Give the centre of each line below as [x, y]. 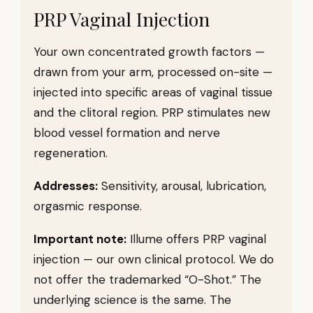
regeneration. [71, 153]
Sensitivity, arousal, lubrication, [182, 186]
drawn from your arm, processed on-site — [153, 72]
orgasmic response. [88, 206]
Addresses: [66, 186]
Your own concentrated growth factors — [149, 52]
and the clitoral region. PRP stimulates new [152, 112]
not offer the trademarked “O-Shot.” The [147, 279]
